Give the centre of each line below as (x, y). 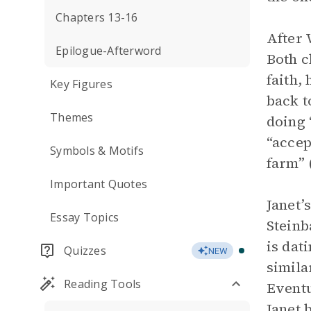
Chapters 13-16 (97, 17)
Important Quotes (99, 184)
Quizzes (85, 251)
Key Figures (81, 84)
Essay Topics (84, 217)
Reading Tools (103, 284)
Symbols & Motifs (97, 151)
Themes (72, 117)
